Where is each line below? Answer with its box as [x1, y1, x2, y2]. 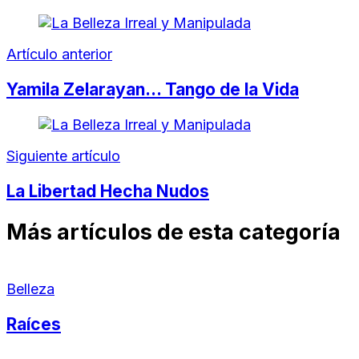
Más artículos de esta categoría [6, 219, 341, 246]
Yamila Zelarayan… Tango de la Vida [6, 79, 299, 99]
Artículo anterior [6, 45, 112, 63]
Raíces [6, 313, 61, 334]
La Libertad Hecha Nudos [6, 180, 209, 201]
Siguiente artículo [6, 147, 120, 164]
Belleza [6, 280, 54, 297]
